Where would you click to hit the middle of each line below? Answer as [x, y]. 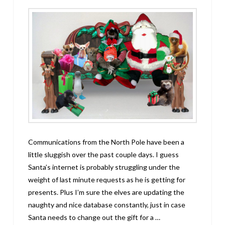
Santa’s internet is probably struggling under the [104, 167]
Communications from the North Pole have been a [106, 142]
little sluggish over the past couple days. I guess [104, 155]
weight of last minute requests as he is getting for [107, 180]
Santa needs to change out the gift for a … [94, 217]
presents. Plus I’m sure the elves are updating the [106, 192]
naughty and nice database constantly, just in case [107, 205]
